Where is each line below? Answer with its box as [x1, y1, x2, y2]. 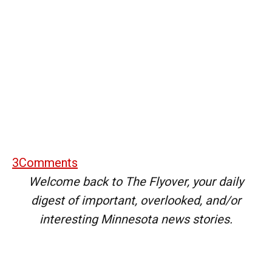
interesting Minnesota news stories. [39, 211, 233, 226]
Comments [19, 155, 78, 170]
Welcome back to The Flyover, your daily [29, 174, 243, 189]
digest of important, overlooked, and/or [31, 192, 241, 208]
